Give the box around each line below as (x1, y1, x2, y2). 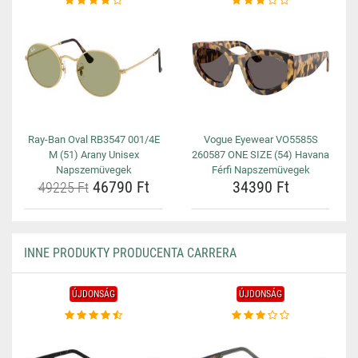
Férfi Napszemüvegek (211, 164, 310, 176)
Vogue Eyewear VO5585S (203, 133, 318, 145)
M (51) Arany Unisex (48, 149, 139, 161)
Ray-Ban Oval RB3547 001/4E (27, 133, 160, 145)
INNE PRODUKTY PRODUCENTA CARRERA (24, 245, 237, 261)
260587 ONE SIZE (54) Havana (192, 149, 329, 161)
